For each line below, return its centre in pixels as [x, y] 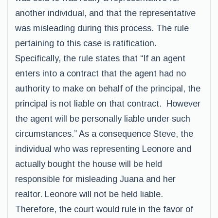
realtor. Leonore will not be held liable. [89, 194]
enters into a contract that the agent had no [100, 73]
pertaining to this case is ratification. [86, 43]
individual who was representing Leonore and [103, 149]
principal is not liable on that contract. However [108, 104]
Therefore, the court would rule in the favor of [104, 209]
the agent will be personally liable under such [103, 119]
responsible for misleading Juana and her [95, 179]
